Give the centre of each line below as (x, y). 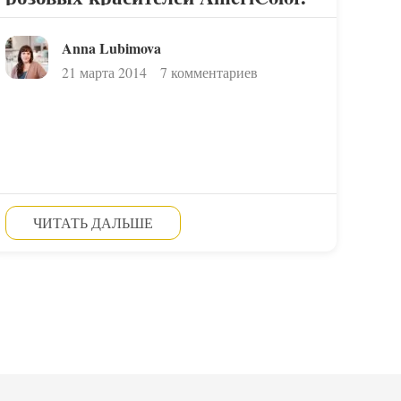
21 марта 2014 (104, 72)
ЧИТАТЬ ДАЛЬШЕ (93, 222)
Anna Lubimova (111, 48)
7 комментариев (209, 72)
